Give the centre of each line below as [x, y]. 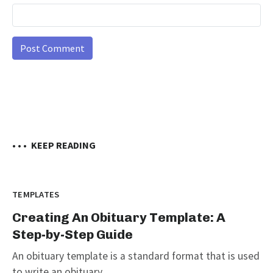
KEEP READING [63, 145]
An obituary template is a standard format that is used [136, 256]
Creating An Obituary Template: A [119, 217]
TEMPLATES [36, 194]
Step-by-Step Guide [73, 234]
